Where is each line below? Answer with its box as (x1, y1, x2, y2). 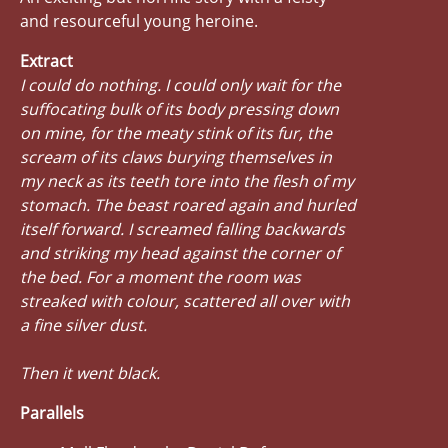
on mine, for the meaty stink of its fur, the (20, 121, 332, 144)
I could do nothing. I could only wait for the (20, 73, 341, 96)
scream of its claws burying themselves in (20, 145, 332, 168)
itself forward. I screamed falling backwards (20, 217, 345, 240)
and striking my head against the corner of (20, 241, 340, 264)
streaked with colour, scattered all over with (20, 289, 350, 312)
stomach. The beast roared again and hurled (20, 193, 356, 216)
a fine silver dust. (20, 313, 147, 336)
